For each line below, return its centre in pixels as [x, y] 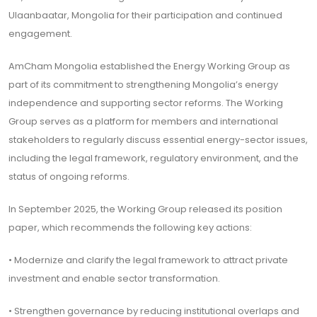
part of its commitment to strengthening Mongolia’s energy [143, 84]
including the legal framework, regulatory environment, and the [154, 158]
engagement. [40, 33]
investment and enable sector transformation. [114, 278]
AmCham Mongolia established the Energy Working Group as [149, 66]
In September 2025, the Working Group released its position [145, 209]
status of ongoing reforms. [69, 176]
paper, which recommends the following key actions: [130, 227]
